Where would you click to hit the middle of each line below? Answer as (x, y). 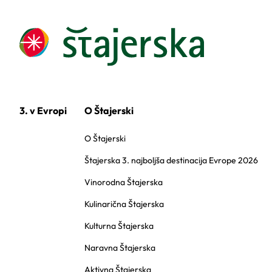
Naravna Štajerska (120, 247)
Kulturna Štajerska (119, 226)
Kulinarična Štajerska (124, 204)
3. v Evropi (43, 110)
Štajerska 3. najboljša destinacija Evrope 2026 (172, 160)
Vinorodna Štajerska (124, 182)
